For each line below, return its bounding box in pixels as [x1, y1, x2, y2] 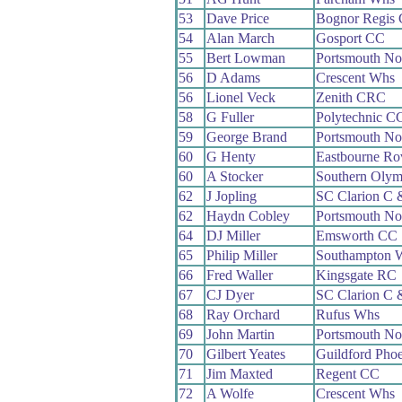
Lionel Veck [205, 89, 275, 105]
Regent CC [315, 365, 380, 381]
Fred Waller [205, 267, 273, 283]
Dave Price [205, 10, 269, 26]
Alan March [205, 30, 275, 46]
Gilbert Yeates [205, 345, 285, 362]
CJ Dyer [205, 286, 254, 302]
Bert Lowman [205, 49, 285, 66]
